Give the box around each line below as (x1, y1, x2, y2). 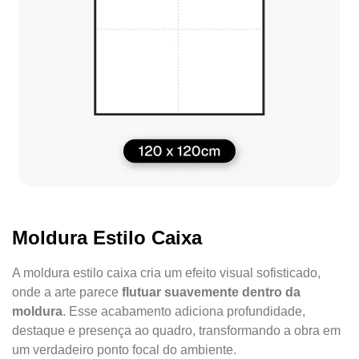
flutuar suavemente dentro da (122, 285, 301, 299)
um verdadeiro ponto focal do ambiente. (12, 343, 236, 357)
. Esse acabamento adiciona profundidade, (63, 305, 305, 318)
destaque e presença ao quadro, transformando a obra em (12, 324, 341, 337)
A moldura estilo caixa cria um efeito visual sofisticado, (12, 266, 321, 280)
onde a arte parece (12, 285, 122, 299)
